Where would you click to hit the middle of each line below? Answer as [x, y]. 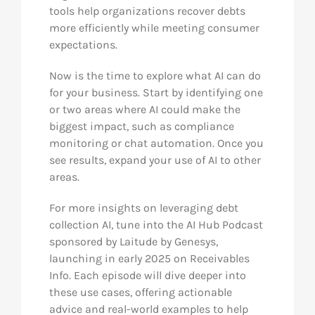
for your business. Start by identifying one [156, 93]
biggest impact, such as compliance [141, 127]
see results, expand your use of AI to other [155, 160]
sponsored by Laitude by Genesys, [133, 242]
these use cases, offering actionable [140, 292]
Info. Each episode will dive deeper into [147, 276]
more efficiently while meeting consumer [154, 28]
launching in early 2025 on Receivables [149, 259]
